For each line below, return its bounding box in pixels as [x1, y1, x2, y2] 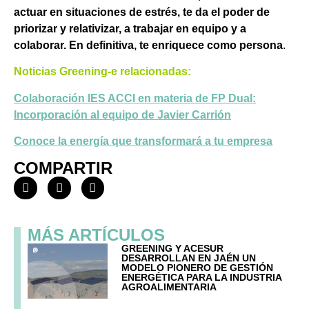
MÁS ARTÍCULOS [28, 226, 165, 245]
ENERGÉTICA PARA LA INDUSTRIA [121, 272, 282, 283]
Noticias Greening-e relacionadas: [14, 66, 191, 78]
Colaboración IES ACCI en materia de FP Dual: [14, 92, 256, 104]
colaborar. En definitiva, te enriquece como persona [14, 39, 283, 51]
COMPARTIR [14, 158, 112, 177]
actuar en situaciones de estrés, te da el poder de [14, 6, 270, 18]
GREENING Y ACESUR [121, 243, 224, 255]
